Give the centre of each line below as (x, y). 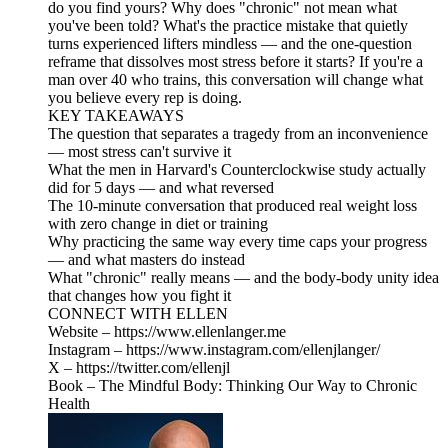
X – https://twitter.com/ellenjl (139, 367)
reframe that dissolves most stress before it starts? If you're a (235, 61)
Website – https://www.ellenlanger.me (167, 331)
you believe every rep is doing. (145, 97)
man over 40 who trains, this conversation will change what (235, 79)
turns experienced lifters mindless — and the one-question (230, 43)
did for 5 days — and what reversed (161, 187)
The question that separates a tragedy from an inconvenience (238, 133)
